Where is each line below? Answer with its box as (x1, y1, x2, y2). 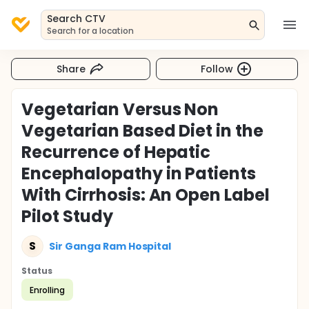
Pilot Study (21, 205, 113, 228)
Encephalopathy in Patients (21, 162, 257, 185)
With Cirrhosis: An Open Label (21, 183, 270, 206)
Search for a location (47, 25, 134, 37)
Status (21, 265, 52, 277)
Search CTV (47, 12, 106, 26)
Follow (201, 61, 234, 76)
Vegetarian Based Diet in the (21, 119, 264, 142)
